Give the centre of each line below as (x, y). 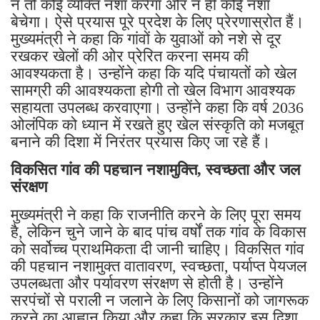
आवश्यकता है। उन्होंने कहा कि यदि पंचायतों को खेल (154, 73)
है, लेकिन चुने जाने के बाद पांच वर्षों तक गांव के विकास (159, 231)
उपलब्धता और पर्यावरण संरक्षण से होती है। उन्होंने (147, 283)
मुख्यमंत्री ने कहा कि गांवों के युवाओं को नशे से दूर (146, 39)
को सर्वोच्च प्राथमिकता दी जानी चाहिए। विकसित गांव (157, 249)
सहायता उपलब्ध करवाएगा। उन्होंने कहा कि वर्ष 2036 (157, 107)
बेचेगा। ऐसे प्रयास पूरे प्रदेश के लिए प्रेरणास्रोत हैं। (157, 21)
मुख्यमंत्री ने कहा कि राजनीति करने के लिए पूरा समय (156, 214)
